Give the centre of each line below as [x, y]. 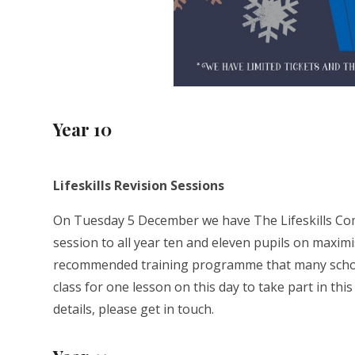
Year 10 [83, 130]
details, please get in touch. [134, 309]
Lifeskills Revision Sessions [139, 186]
